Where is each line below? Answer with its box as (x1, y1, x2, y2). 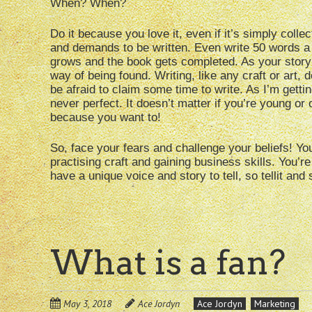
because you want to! (50, 111, 161, 125)
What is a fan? (50, 242, 286, 283)
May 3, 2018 (63, 297, 111, 311)
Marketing (254, 297, 295, 311)
